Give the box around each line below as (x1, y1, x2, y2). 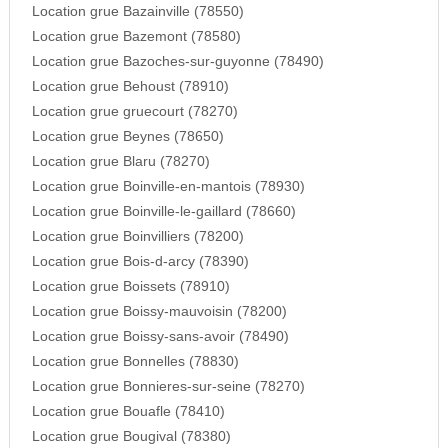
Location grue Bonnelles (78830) (31, 354, 239, 370)
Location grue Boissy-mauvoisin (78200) (31, 304, 287, 320)
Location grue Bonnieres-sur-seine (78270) (31, 379, 305, 395)
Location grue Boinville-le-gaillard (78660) (31, 204, 296, 220)
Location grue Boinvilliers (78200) (31, 229, 244, 245)
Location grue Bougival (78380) (31, 429, 231, 445)
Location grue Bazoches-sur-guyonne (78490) (31, 54, 324, 70)
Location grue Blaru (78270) (31, 154, 210, 170)
